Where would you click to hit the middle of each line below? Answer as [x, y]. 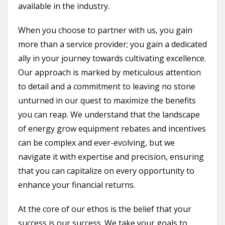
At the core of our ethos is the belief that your [105, 209]
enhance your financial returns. [77, 185]
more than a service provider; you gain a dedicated [113, 44]
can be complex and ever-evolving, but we [96, 143]
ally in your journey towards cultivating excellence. [112, 59]
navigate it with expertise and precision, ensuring [111, 157]
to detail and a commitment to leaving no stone [107, 87]
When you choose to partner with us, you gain [105, 30]
